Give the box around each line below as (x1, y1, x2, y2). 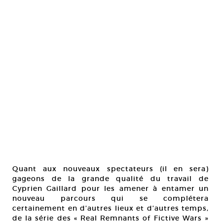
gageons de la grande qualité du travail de (12, 174, 209, 183)
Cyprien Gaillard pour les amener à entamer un (12, 184, 209, 193)
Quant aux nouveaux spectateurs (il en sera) (12, 164, 209, 173)
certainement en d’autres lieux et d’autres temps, (12, 204, 209, 213)
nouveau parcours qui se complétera (12, 194, 209, 203)
